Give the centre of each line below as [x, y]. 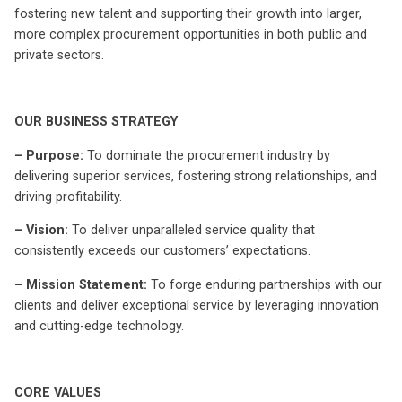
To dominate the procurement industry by [207, 155]
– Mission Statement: [81, 284]
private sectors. [59, 55]
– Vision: [41, 231]
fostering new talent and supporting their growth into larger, [188, 13]
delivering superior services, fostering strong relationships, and [196, 176]
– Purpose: [49, 155]
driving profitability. [68, 197]
